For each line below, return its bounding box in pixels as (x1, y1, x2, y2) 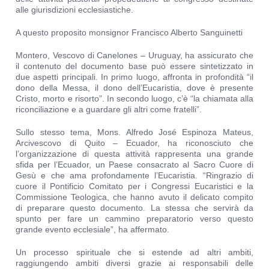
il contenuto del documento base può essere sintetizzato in (16, 61, 253, 71)
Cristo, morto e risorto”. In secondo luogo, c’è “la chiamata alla (16, 94, 253, 104)
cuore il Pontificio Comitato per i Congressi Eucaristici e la (16, 181, 253, 192)
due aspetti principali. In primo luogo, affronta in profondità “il (16, 72, 253, 82)
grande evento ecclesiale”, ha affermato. (16, 225, 170, 235)
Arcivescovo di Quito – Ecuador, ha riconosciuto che (16, 138, 253, 148)
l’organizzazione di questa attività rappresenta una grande (16, 149, 253, 159)
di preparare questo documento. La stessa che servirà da (16, 203, 253, 213)
